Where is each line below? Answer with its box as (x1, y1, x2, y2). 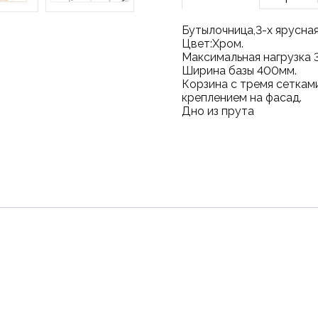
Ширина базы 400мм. (181, 64, 297, 77)
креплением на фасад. (181, 91, 302, 104)
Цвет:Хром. (181, 37, 243, 50)
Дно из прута (181, 104, 254, 118)
